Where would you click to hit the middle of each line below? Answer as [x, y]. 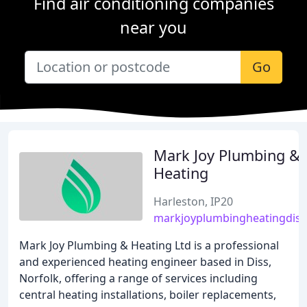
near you [153, 27]
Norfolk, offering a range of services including [138, 278]
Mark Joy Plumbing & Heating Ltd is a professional [149, 245]
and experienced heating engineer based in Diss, [145, 262]
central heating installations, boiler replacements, [148, 295]
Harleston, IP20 [193, 201]
